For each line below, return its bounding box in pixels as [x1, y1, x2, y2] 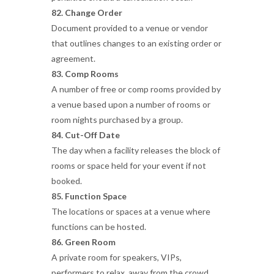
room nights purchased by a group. [51, 114, 183, 125]
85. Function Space [51, 191, 127, 201]
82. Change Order [51, 7, 122, 18]
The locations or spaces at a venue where [51, 206, 210, 217]
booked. [51, 176, 82, 186]
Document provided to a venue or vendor [51, 23, 208, 33]
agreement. [51, 53, 95, 64]
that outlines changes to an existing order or [51, 38, 221, 48]
